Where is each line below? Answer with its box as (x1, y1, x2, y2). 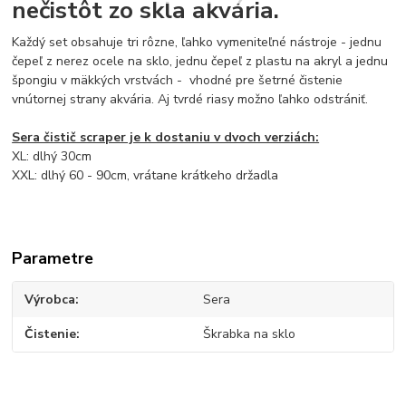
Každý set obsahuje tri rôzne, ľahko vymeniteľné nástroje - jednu (12, 33, 382, 51)
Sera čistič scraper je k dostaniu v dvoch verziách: (12, 128, 320, 146)
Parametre (12, 246, 94, 269)
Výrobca (24, 290, 76, 308)
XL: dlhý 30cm (12, 147, 100, 165)
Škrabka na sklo (202, 325, 295, 343)
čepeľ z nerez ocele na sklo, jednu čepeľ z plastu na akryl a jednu (12, 52, 389, 70)
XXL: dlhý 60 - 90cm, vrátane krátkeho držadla (12, 166, 279, 184)
